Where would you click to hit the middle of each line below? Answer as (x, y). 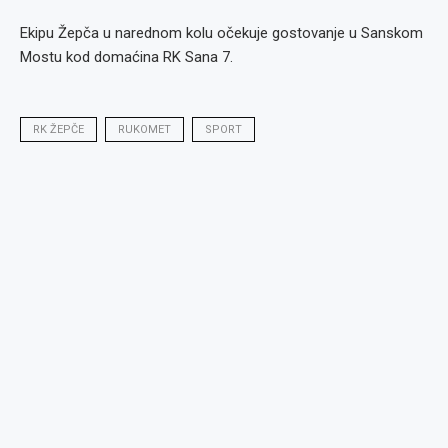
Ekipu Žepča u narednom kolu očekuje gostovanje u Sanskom (221, 33)
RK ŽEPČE (58, 129)
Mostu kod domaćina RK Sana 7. (126, 57)
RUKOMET (144, 129)
